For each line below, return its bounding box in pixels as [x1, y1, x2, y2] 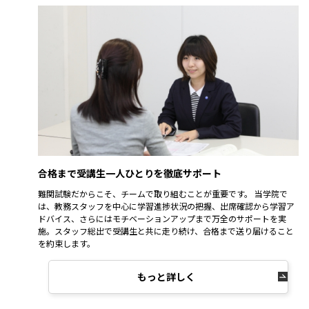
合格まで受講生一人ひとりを [38, 166, 163, 180]
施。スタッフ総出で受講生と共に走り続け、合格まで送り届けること [38, 224, 294, 237]
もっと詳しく [137, 269, 195, 283]
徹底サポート [163, 166, 221, 180]
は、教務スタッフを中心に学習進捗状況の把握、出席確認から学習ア [38, 199, 295, 212]
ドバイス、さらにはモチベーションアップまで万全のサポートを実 [38, 212, 286, 224]
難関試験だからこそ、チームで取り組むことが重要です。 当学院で [38, 187, 288, 199]
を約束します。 [38, 237, 95, 249]
